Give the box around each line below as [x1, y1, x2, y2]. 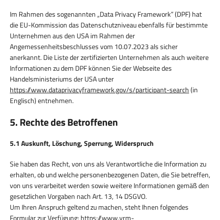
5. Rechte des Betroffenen [10, 114, 118, 130]
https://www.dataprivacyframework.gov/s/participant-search [10, 84, 189, 95]
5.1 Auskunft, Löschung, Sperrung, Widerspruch [10, 137, 154, 148]
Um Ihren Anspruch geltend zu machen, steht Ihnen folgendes [10, 201, 189, 212]
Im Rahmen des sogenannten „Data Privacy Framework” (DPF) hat [10, 8, 202, 19]
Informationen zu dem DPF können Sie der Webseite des [10, 62, 172, 73]
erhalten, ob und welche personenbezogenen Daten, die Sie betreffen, [10, 169, 210, 180]
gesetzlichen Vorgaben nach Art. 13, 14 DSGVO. [10, 191, 147, 201]
